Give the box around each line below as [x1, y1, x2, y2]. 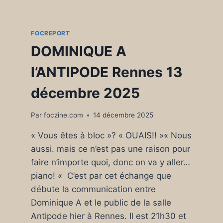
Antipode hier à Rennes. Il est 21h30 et [31, 211, 187, 222]
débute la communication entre [31, 184, 156, 195]
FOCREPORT [31, 29, 70, 37]
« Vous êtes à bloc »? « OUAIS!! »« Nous [31, 130, 192, 141]
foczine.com [43, 111, 83, 119]
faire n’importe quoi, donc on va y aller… [31, 157, 191, 168]
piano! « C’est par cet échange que [31, 171, 172, 181]
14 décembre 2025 [93, 111, 153, 119]
